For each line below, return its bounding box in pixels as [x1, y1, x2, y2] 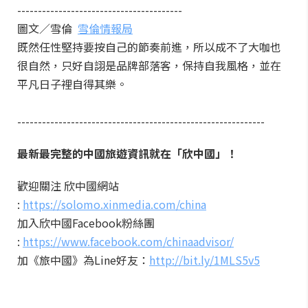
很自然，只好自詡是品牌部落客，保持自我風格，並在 [17, 57, 281, 74]
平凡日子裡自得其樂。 [17, 76, 127, 92]
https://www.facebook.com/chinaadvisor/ [23, 233, 234, 250]
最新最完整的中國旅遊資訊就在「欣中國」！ [17, 145, 237, 162]
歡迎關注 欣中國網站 [17, 177, 119, 194]
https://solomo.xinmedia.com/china [23, 196, 206, 212]
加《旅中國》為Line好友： [17, 252, 149, 268]
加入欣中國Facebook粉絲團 [17, 214, 155, 231]
